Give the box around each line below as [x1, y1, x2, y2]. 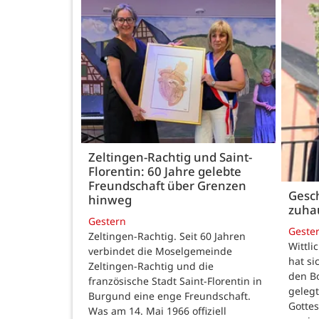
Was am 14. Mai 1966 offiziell [88, 303, 226, 318]
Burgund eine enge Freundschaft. [88, 288, 251, 303]
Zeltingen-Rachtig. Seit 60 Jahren [88, 229, 246, 243]
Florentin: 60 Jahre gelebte [88, 163, 241, 180]
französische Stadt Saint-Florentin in [88, 273, 262, 288]
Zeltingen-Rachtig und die [88, 258, 214, 273]
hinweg [88, 192, 132, 209]
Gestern [88, 214, 126, 228]
